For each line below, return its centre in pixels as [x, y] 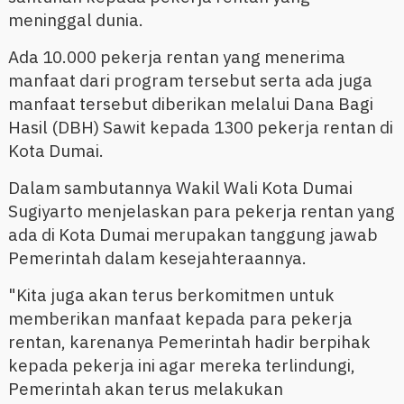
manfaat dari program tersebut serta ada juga [190, 81]
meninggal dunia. [75, 20]
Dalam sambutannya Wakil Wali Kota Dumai [180, 188]
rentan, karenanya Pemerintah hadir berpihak [189, 342]
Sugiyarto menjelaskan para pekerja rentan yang [201, 211]
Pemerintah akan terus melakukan [145, 389]
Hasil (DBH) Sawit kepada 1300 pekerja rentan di [200, 128]
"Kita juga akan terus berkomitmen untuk [171, 295]
